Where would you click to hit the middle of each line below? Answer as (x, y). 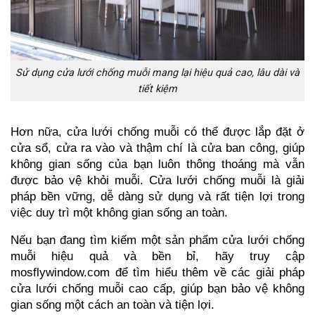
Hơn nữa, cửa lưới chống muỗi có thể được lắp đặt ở (157, 131)
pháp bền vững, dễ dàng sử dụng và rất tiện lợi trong (157, 196)
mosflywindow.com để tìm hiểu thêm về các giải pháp (157, 272)
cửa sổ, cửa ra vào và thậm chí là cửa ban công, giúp (157, 147)
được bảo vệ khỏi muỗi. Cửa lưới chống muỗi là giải (157, 180)
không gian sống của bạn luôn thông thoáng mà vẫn (157, 163)
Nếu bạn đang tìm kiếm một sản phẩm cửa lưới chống (157, 239)
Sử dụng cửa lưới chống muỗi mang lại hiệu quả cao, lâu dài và (157, 72)
